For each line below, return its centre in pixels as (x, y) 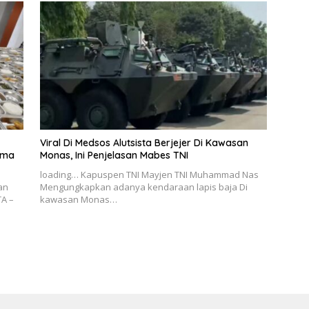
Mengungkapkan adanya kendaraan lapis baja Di (143, 187)
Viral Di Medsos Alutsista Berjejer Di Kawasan (144, 142)
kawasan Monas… (78, 199)
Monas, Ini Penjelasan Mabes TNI (114, 155)
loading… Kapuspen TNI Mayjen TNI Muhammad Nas (149, 174)
